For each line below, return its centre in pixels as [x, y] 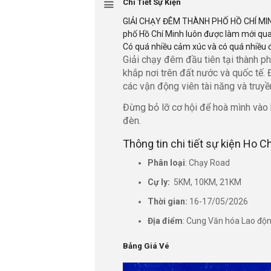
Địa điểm [165, 221]
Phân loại [166, 163]
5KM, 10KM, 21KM [206, 182]
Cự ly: [159, 182]
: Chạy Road [207, 163]
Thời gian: [168, 202]
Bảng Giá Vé [146, 246]
